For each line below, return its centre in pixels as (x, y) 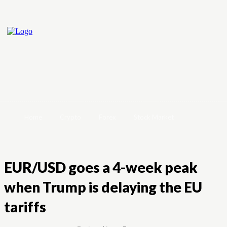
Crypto (70, 117)
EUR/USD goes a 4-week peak (101, 167)
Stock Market (154, 117)
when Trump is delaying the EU (103, 187)
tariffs (25, 207)
